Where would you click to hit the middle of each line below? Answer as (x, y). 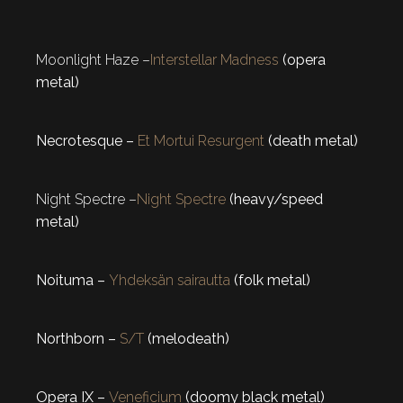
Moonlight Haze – (93, 60)
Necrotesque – (87, 141)
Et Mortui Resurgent (201, 141)
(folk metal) (270, 281)
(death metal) (311, 141)
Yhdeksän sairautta (170, 281)
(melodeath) (187, 339)
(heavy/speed (274, 200)
